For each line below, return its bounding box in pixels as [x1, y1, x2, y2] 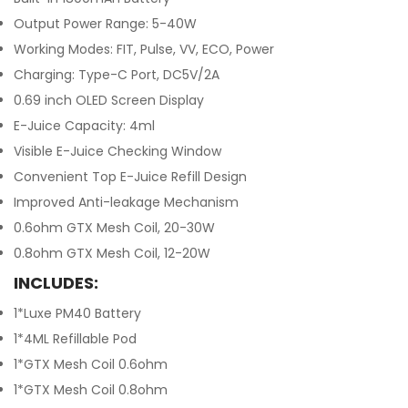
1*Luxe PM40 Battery [14, 304, 141, 322]
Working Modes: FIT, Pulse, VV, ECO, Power [14, 40, 274, 58]
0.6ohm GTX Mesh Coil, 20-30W [14, 219, 215, 237]
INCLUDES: [14, 271, 98, 294]
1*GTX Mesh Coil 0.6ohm [14, 355, 168, 373]
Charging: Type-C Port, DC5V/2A [14, 66, 219, 84]
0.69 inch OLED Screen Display [14, 91, 204, 109]
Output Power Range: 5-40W [14, 15, 197, 33]
